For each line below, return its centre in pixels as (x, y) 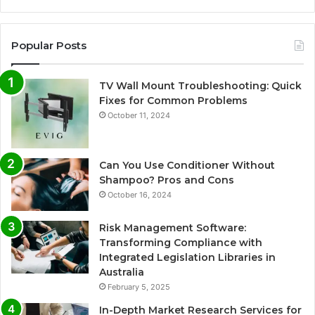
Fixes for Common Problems (173, 101)
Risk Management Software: (173, 227)
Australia (122, 272)
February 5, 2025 (139, 287)
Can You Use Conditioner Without (187, 165)
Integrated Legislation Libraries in (187, 257)
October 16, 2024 (140, 194)
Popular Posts (49, 46)
